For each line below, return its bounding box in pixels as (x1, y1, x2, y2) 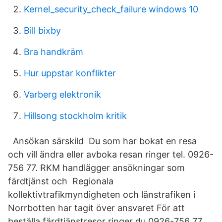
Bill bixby (24, 25, 61, 36)
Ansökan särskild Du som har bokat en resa (8, 136, 197, 146)
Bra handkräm (24, 47, 83, 57)
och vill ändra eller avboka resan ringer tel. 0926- (8, 149, 214, 160)
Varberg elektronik (24, 89, 101, 100)
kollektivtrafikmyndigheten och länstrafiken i (8, 189, 195, 200)
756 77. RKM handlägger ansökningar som (8, 163, 185, 173)
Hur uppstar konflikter (24, 68, 116, 78)
